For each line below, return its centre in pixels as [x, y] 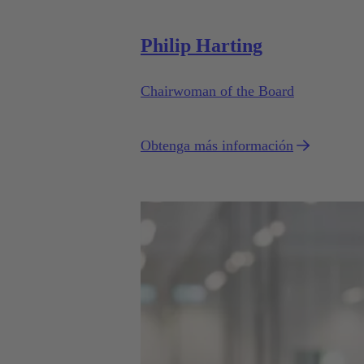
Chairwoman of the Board [217, 91]
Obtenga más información [217, 146]
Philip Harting [201, 46]
